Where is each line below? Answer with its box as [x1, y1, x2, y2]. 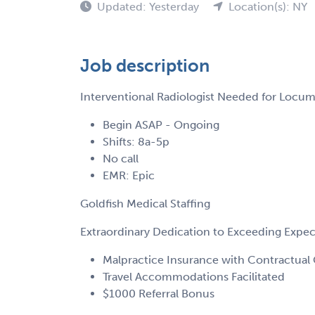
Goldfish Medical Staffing [80, 196, 210, 210]
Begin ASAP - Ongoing [103, 117, 219, 131]
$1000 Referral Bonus [103, 286, 214, 300]
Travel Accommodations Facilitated [103, 269, 285, 283]
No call [103, 151, 139, 165]
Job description [80, 54, 210, 77]
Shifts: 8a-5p [103, 134, 169, 148]
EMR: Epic [103, 168, 155, 182]
